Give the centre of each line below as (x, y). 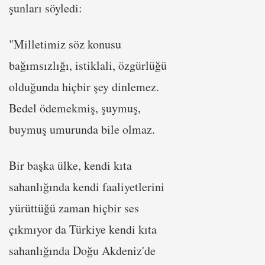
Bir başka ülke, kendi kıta (70, 165)
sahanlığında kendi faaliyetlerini (87, 187)
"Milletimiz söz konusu (65, 44)
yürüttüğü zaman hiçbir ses (74, 208)
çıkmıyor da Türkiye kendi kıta (83, 229)
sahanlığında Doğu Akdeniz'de (82, 251)
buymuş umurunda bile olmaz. (82, 129)
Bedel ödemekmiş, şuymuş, (75, 108)
